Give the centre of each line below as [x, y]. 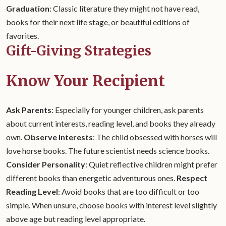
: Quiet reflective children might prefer [151, 164]
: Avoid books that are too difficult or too [129, 191]
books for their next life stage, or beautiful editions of [98, 22]
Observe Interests [58, 137]
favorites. [22, 36]
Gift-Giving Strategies [79, 51]
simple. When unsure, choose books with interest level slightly [111, 205]
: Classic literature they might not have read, [124, 8]
